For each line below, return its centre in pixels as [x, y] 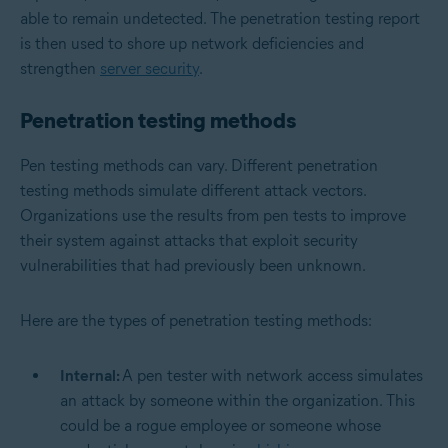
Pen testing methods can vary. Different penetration [199, 165]
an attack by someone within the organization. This [237, 400]
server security [149, 68]
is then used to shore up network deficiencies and [192, 43]
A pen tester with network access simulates [272, 375]
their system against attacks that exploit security [189, 240]
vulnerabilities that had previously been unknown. [193, 265]
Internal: [91, 375]
